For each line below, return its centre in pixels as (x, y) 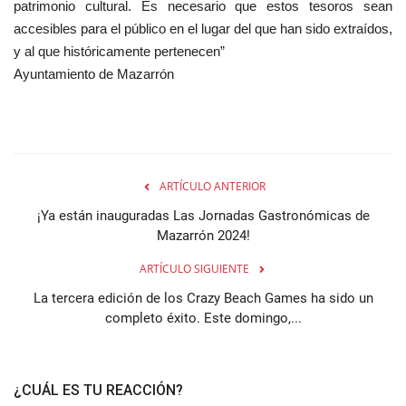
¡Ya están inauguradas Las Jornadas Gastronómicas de (203, 215)
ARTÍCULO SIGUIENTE (194, 268)
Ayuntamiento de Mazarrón (94, 73)
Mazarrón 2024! (203, 235)
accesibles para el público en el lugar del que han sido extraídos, (203, 28)
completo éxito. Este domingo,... (203, 318)
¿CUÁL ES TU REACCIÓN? (98, 390)
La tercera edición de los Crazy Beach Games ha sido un (203, 298)
